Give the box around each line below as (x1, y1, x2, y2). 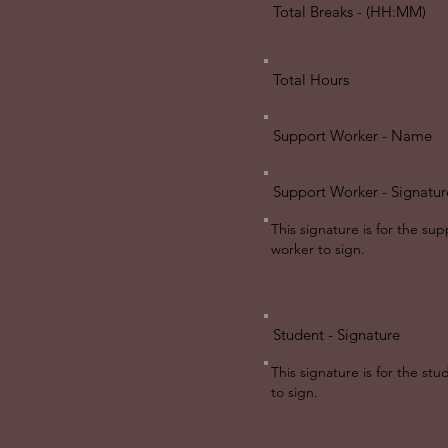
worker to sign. (271, 240, 365, 258)
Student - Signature (273, 325, 400, 344)
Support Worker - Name (273, 126, 432, 145)
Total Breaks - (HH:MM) (273, 2, 426, 21)
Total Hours (273, 70, 349, 89)
